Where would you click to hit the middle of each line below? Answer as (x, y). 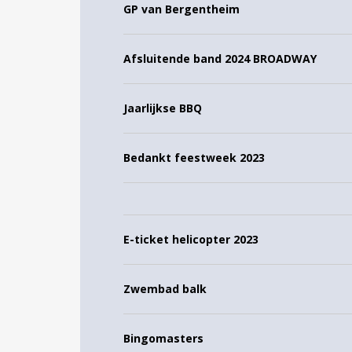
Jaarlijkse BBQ (163, 108)
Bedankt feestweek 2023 (194, 158)
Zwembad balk (165, 289)
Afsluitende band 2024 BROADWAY (220, 59)
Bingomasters (163, 338)
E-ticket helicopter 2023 (191, 239)
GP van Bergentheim (181, 9)
